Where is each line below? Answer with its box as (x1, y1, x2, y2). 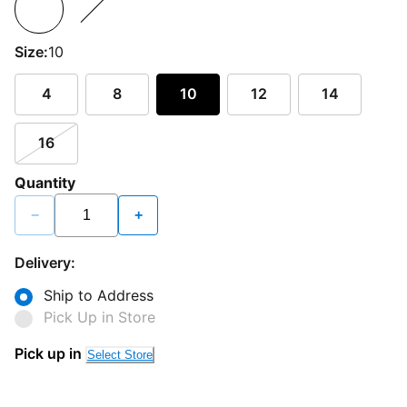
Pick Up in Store (44, 307, 155, 326)
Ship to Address (44, 285, 154, 304)
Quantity (15, 173, 75, 192)
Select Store (87, 347, 153, 362)
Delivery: (15, 253, 75, 272)
